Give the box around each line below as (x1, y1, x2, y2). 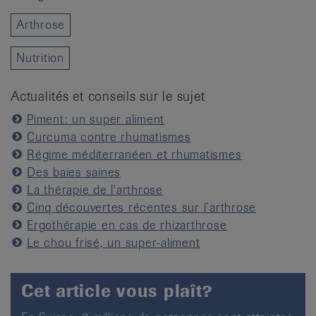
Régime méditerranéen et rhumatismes (27, 146, 242, 162)
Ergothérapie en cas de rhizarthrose (27, 217, 227, 233)
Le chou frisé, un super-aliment (27, 234, 200, 250)
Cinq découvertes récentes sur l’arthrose (27, 199, 256, 215)
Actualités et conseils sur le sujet (11, 87, 205, 104)
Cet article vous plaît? (21, 279, 213, 302)
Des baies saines (27, 164, 121, 180)
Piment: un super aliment (27, 111, 164, 127)
